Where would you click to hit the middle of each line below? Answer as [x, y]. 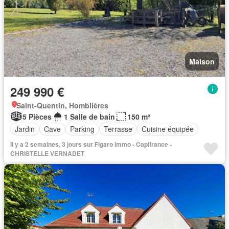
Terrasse [118, 129]
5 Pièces [37, 116]
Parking [82, 129]
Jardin [25, 129]
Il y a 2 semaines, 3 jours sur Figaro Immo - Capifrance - [91, 144]
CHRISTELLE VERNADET [47, 153]
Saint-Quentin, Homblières [62, 105]
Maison [202, 61]
